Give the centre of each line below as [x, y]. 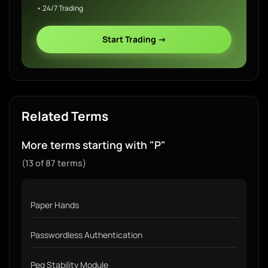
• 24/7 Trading [60, 8]
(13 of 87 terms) [54, 163]
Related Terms [65, 116]
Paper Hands [55, 205]
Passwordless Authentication [86, 235]
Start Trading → [134, 39]
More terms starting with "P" [94, 145]
